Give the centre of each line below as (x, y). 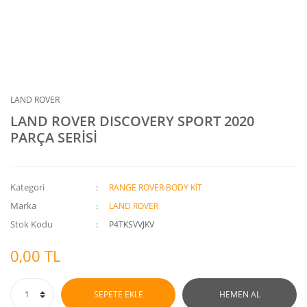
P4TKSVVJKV (132, 224)
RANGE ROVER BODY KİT (156, 187)
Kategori (27, 187)
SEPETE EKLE (118, 294)
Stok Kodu (32, 224)
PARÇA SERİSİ (54, 137)
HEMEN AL (240, 294)
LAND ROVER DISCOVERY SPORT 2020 (132, 121)
